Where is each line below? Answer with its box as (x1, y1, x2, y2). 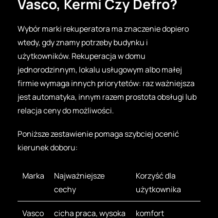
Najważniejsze (54, 170, 105, 181)
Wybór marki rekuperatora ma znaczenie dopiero (18, 23, 189, 34)
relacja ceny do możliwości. (18, 105, 114, 116)
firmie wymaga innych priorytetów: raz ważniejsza (18, 77, 195, 89)
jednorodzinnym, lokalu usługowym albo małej (18, 64, 182, 75)
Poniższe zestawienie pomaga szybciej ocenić (18, 128, 179, 139)
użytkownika (136, 183, 181, 195)
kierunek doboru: (18, 142, 78, 153)
